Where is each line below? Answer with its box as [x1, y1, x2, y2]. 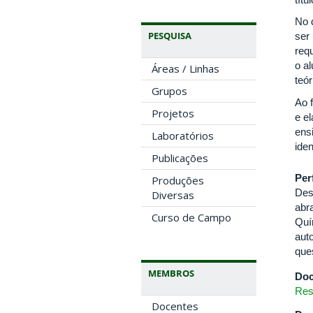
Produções [152, 173, 204, 187]
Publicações [152, 150, 208, 165]
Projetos [152, 105, 194, 120]
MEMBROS [148, 266, 194, 279]
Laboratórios [152, 128, 214, 143]
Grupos [152, 83, 187, 98]
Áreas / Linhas [152, 61, 219, 75]
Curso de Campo [152, 210, 231, 224]
